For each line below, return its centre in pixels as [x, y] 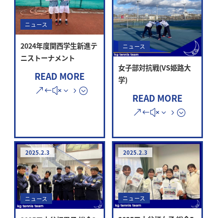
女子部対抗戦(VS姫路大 [154, 68]
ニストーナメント [48, 58]
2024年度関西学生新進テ [59, 46]
